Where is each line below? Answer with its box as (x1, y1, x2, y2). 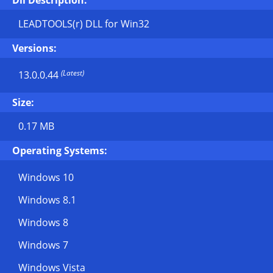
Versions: (12, 41, 57, 55)
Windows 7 (18, 238, 68, 252)
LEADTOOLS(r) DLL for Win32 (18, 17, 149, 30)
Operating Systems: (12, 144, 107, 157)
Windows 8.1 (18, 193, 76, 207)
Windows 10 (18, 171, 74, 184)
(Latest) (61, 68, 84, 78)
